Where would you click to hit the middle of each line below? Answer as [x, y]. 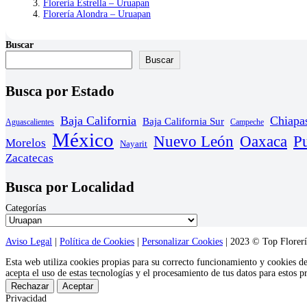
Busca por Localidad [70, 187]
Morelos [26, 143]
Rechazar [30, 286]
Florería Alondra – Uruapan [97, 14]
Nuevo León [194, 141]
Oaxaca [263, 141]
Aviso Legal [29, 241]
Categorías [26, 208]
